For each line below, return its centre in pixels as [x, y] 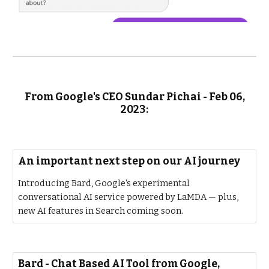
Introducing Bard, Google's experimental [104, 183]
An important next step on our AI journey [129, 161]
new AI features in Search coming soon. [101, 211]
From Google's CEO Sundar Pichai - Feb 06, [134, 97]
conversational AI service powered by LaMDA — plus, [128, 197]
